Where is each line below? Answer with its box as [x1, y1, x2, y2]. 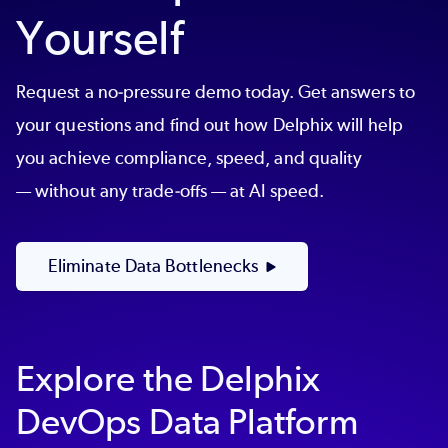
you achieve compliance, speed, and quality [16, 146, 363, 169]
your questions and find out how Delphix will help [16, 113, 403, 136]
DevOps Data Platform [16, 400, 358, 444]
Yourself [16, 9, 183, 67]
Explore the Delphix [16, 357, 321, 401]
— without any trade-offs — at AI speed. [16, 179, 325, 202]
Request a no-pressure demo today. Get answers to [16, 80, 415, 103]
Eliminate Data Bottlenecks [48, 255, 259, 278]
